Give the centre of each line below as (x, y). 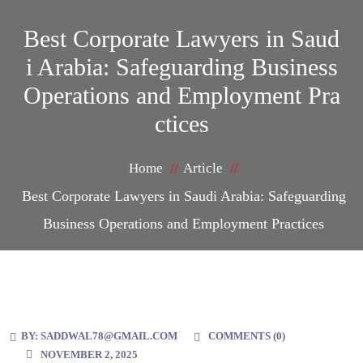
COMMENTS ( (242, 336)
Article (203, 168)
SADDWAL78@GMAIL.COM (109, 336)
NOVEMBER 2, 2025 (89, 355)
